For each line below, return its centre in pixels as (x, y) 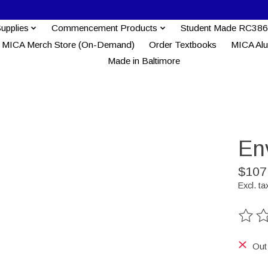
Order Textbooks (182, 44)
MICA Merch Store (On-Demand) (68, 44)
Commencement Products (105, 28)
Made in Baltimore (144, 61)
